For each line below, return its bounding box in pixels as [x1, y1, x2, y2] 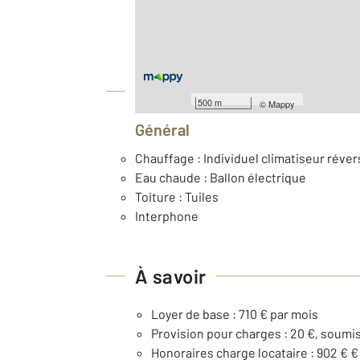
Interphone [135, 207, 198, 223]
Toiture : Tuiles [135, 188, 219, 204]
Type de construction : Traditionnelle [151, 22, 358, 39]
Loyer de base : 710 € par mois [151, 305, 318, 321]
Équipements [135, 79, 253, 103]
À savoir [135, 264, 207, 288]
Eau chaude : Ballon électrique [135, 169, 306, 185]
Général [145, 119, 190, 139]
